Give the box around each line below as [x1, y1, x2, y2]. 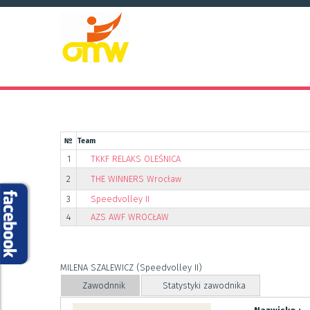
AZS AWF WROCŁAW [91, 212, 169, 222]
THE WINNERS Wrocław [91, 174, 181, 184]
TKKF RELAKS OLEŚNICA [91, 154, 181, 164]
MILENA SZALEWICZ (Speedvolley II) [60, 262, 202, 273]
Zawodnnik [82, 280, 125, 291]
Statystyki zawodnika [163, 280, 246, 291]
